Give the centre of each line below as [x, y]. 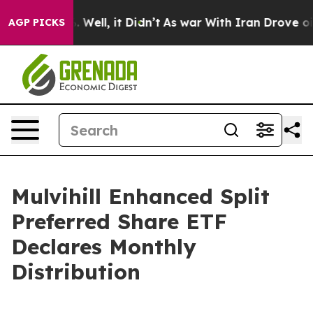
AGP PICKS [37, 22]
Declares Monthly [104, 247]
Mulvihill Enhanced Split [140, 196]
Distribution [76, 272]
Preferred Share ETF [119, 221]
